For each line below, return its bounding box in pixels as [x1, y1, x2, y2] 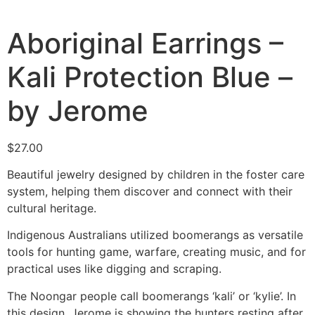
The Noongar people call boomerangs [7, 288, 212, 303]
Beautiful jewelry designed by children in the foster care [7, 167, 304, 181]
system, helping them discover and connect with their [7, 184, 292, 198]
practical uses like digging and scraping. [7, 262, 221, 276]
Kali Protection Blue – [7, 59, 292, 94]
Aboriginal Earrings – [7, 25, 283, 60]
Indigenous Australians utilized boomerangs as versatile [7, 228, 303, 243]
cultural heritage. [7, 200, 96, 215]
